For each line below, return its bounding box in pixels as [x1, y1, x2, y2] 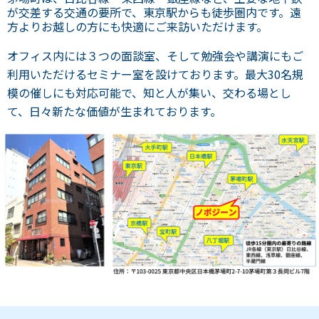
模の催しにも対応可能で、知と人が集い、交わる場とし [7, 84, 291, 102]
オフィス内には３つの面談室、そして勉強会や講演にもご [7, 47, 303, 65]
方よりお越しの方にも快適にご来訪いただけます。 [7, 18, 268, 36]
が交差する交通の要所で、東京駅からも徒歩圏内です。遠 [7, 4, 301, 21]
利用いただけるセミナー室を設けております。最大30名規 [7, 66, 303, 83]
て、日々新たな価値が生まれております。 [7, 103, 221, 120]
